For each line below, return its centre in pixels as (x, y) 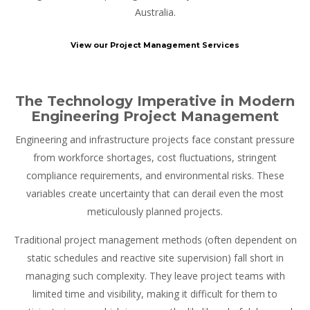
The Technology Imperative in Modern (155, 101)
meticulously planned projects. (155, 212)
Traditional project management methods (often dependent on (155, 240)
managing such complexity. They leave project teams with (155, 276)
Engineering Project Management (155, 117)
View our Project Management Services (155, 45)
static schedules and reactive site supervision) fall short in (155, 258)
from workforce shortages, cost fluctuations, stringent (155, 158)
